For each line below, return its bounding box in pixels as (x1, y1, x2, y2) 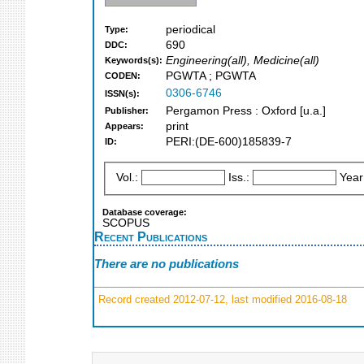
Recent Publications (94, 228, 207, 244)
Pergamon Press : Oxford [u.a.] (166, 105, 326, 118)
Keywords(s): (105, 55, 162, 66)
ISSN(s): (105, 89, 140, 99)
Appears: (105, 121, 144, 132)
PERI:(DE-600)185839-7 (166, 136, 292, 149)
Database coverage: (102, 206, 187, 217)
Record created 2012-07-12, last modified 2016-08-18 (95, 292, 347, 305)
